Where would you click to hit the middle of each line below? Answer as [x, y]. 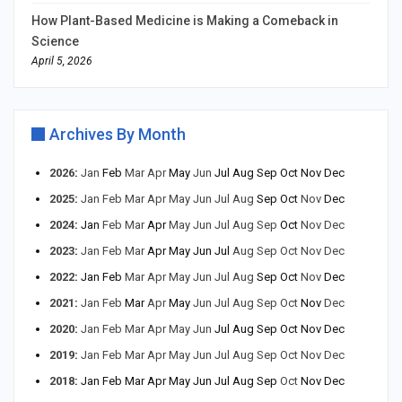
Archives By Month [118, 134]
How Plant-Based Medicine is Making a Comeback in [185, 20]
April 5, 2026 [62, 61]
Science [55, 41]
